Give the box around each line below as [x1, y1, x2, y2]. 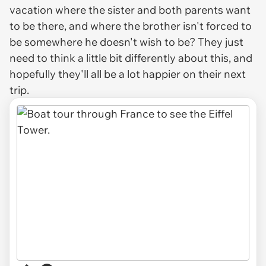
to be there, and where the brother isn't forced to [9, 18, 252, 33]
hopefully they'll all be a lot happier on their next [9, 66, 246, 81]
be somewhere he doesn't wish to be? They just [9, 34, 243, 49]
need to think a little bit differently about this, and [9, 50, 252, 65]
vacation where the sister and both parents [9, 2, 226, 17]
